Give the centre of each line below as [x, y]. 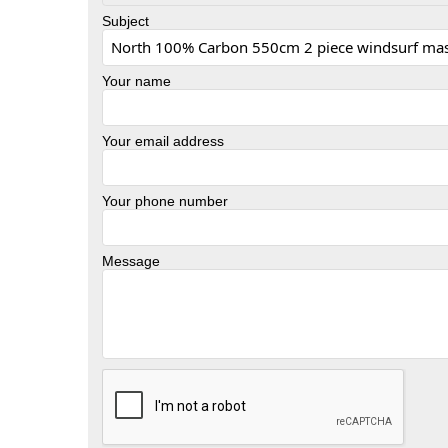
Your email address [163, 140]
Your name [136, 80]
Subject [125, 20]
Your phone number [165, 200]
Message [131, 260]
